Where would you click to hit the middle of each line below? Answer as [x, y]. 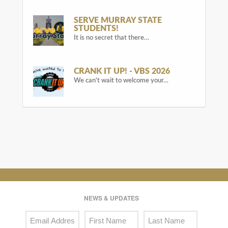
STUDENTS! [96, 28]
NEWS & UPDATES [111, 198]
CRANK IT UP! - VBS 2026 [122, 71]
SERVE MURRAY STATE [118, 20]
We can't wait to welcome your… [121, 80]
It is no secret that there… [111, 38]
